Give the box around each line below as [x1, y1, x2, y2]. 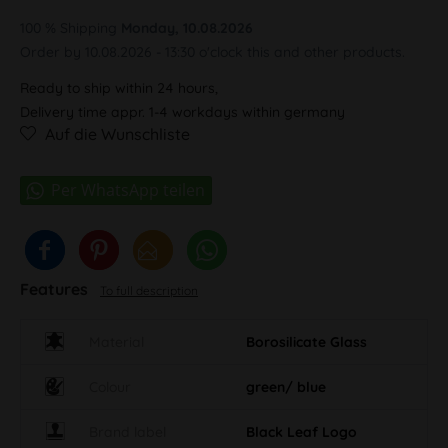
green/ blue [246, 377, 326, 396]
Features [20, 278, 92, 299]
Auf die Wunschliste [45, 123, 190, 144]
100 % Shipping [20, 18, 121, 37]
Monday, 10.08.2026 [121, 18, 253, 37]
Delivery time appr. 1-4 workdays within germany [20, 102, 345, 121]
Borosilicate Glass [246, 332, 367, 351]
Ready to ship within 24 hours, [20, 78, 218, 97]
